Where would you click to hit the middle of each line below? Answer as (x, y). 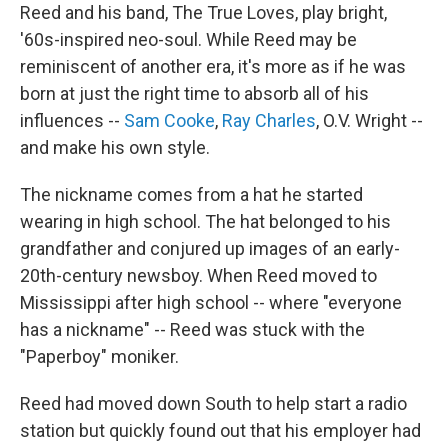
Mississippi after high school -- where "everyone (211, 302)
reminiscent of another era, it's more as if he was (213, 66)
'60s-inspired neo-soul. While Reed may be (188, 39)
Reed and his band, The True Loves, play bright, (203, 12)
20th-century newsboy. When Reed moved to (198, 275)
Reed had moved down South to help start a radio (213, 403)
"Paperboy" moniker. (99, 356)
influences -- (72, 120)
